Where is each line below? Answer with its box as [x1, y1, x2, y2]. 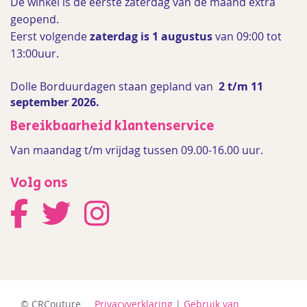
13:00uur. [10, 46, 62, 61]
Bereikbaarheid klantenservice [10, 116, 214, 136]
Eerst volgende [10, 29, 90, 44]
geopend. [10, 12, 59, 27]
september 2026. [10, 95, 99, 110]
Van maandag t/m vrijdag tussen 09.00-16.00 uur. [10, 143, 263, 158]
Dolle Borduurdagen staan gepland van [10, 79, 216, 94]
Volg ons [10, 173, 68, 193]
